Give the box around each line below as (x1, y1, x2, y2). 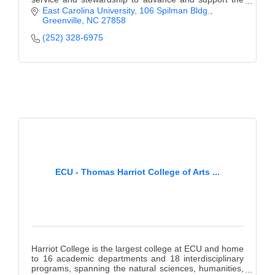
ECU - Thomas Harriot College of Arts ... (55, 166, 220, 177)
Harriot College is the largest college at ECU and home (31, 243, 244, 254)
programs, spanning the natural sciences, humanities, (31, 263, 244, 273)
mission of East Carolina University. (31, 4, 168, 14)
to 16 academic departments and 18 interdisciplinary (31, 253, 244, 263)
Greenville (42, 15, 82, 25)
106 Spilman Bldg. (139, 5, 210, 15)
